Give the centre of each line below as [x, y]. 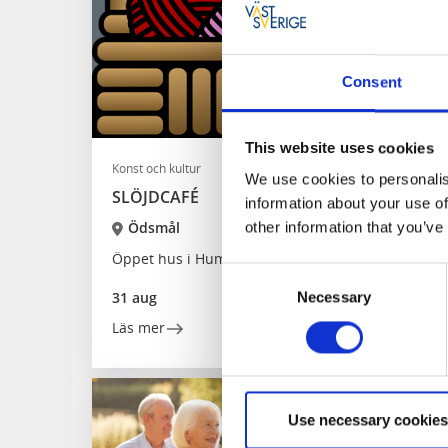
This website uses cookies [339, 148]
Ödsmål [153, 227]
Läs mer [138, 327]
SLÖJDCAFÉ [155, 197]
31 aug [134, 297]
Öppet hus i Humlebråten [198, 258]
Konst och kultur [156, 168]
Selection [251, 298]
